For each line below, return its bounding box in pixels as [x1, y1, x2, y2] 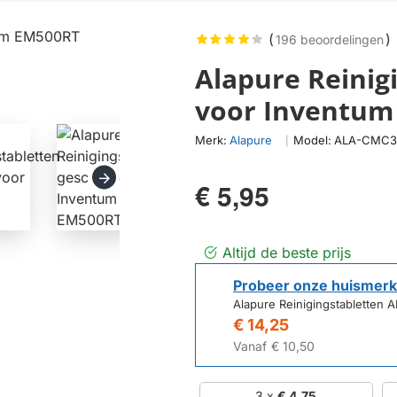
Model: [293, 133, 331, 148]
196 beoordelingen [275, 32, 384, 48]
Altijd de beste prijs [222, 244, 351, 262]
